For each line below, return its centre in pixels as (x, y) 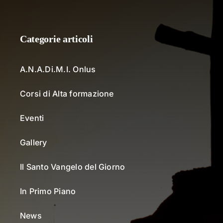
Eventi (32, 118)
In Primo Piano (48, 191)
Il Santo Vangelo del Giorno (72, 167)
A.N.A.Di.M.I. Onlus (58, 69)
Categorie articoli (56, 39)
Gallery (33, 142)
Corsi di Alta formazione (67, 93)
